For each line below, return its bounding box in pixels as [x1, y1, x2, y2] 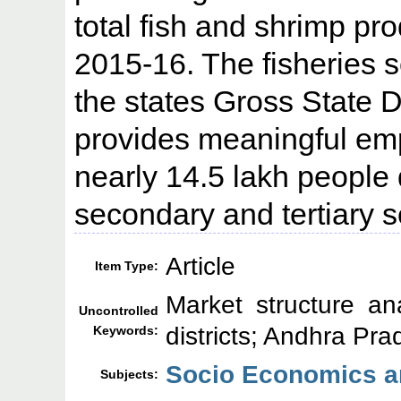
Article [166, 252, 236, 281]
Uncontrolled [79, 303, 159, 319]
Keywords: [93, 323, 159, 338]
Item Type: [95, 259, 159, 274]
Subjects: [100, 367, 159, 382]
